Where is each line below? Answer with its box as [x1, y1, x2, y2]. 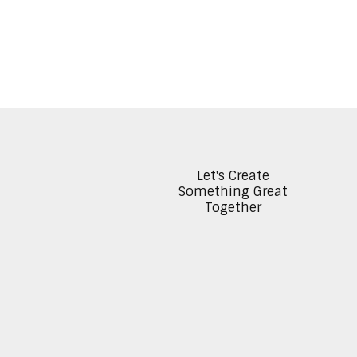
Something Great [178, 182, 288, 200]
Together [204, 198, 261, 216]
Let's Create [196, 167, 269, 184]
